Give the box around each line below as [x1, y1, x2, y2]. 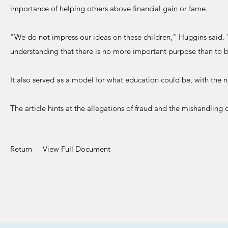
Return [10, 144, 32, 154]
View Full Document [43, 144, 110, 154]
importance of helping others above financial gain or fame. [10, 4, 210, 13]
